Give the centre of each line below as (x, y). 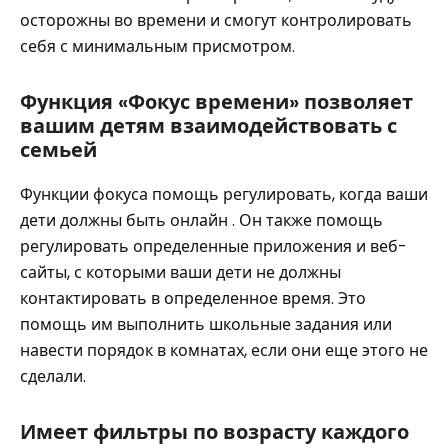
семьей (58, 150)
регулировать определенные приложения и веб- (213, 246)
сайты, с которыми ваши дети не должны (180, 272)
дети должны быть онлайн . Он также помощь (201, 220)
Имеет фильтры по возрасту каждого (214, 432)
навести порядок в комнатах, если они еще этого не (224, 350)
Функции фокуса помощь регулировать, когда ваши (224, 194)
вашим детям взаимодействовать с (208, 126)
